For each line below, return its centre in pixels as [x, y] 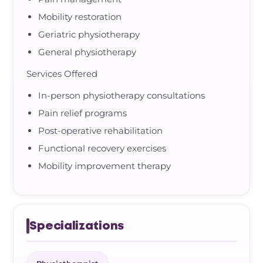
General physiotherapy [87, 52]
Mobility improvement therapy [105, 166]
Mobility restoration [80, 17]
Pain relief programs [83, 113]
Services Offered [62, 74]
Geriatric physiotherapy [89, 34]
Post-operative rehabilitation [101, 131]
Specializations [77, 226]
